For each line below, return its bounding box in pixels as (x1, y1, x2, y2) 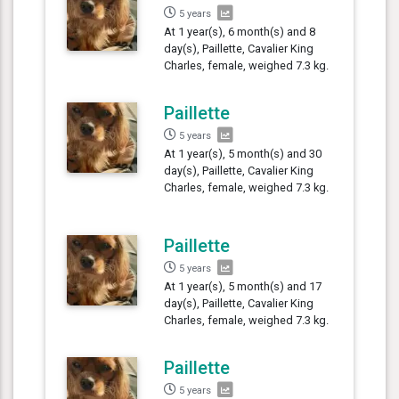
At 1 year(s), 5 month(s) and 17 (164, 279, 322, 293)
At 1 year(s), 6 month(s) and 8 (164, 24, 316, 38)
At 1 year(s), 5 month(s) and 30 (164, 146, 322, 160)
